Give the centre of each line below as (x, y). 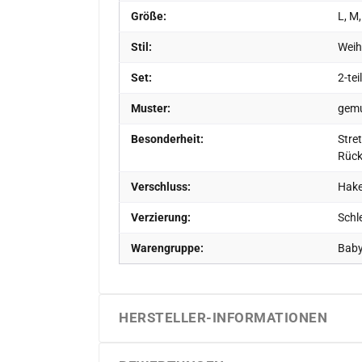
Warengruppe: (167, 248)
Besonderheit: (167, 139)
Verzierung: (160, 217)
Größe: (148, 16)
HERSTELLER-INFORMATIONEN (223, 317)
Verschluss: (160, 186)
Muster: (150, 108)
